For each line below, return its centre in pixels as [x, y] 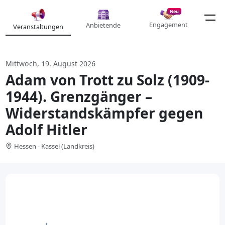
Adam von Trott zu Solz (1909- [108, 80]
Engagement [168, 25]
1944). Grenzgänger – [79, 96]
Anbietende [103, 25]
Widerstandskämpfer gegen [104, 113]
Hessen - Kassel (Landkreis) [54, 146]
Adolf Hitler [47, 129]
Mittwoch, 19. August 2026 [51, 64]
